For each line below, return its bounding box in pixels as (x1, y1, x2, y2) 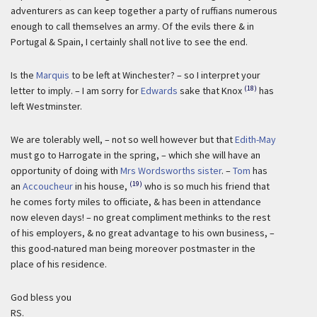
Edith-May (235, 133, 276, 146)
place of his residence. (11, 258, 107, 270)
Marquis (36, 69, 69, 81)
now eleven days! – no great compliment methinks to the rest (11, 211, 270, 224)
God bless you (11, 291, 71, 304)
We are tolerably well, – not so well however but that (11, 133, 235, 146)
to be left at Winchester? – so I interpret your (69, 69, 260, 81)
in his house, (73, 180, 127, 192)
